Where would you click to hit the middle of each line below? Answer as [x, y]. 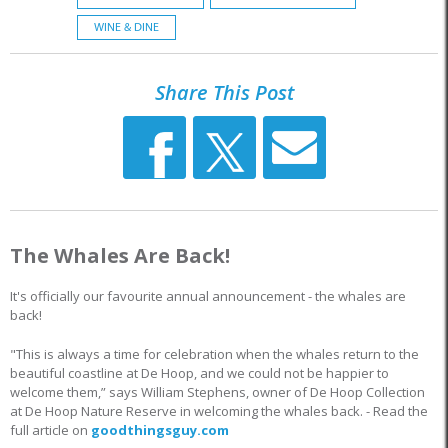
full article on [50, 429]
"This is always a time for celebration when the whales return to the [214, 353]
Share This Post [224, 92]
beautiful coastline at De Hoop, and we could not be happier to [199, 372]
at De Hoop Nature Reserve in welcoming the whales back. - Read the [219, 410]
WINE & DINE [126, 27]
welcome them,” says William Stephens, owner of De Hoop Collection [217, 391]
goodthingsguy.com [160, 429]
